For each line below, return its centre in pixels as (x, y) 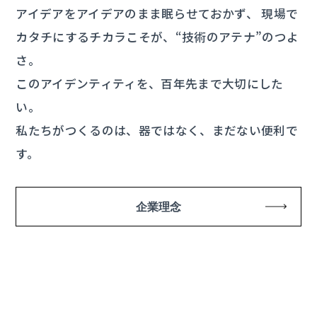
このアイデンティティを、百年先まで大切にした (150, 84)
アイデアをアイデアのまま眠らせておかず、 (137, 14)
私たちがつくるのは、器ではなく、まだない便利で (157, 131)
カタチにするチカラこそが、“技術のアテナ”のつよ (157, 37)
